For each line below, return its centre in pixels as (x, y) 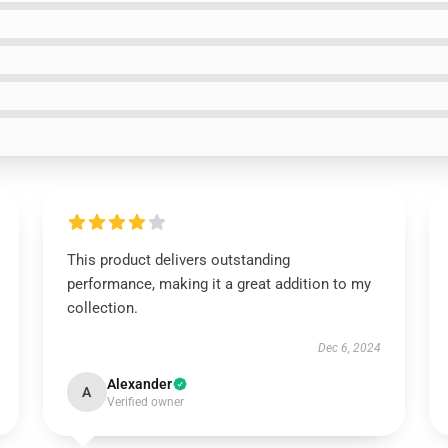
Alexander (139, 384)
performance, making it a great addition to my (218, 284)
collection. (102, 308)
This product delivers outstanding (178, 260)
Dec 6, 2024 (350, 348)
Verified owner (145, 402)
